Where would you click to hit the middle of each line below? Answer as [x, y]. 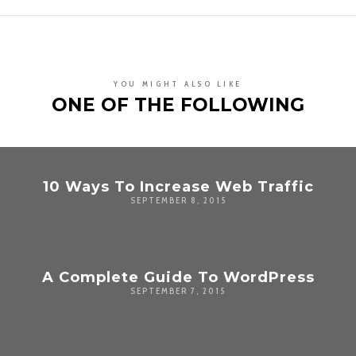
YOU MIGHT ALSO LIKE [178, 83]
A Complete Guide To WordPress [178, 277]
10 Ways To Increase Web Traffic [178, 186]
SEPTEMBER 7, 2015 [178, 290]
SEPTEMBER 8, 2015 [178, 200]
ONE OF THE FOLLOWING [178, 104]
